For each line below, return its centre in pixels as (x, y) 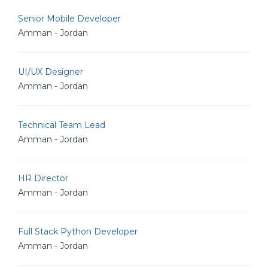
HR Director (43, 178)
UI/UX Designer (51, 72)
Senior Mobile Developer (69, 19)
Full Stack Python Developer (78, 232)
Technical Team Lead (62, 125)
